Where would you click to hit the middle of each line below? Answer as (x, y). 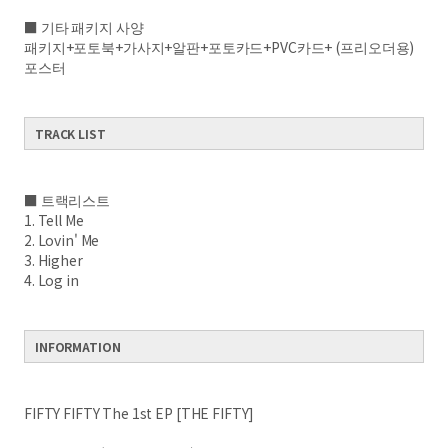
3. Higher (53, 260)
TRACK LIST (70, 133)
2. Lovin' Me (62, 240)
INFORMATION (78, 346)
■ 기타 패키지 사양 (84, 27)
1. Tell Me (54, 220)
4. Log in (51, 280)
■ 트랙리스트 (67, 200)
